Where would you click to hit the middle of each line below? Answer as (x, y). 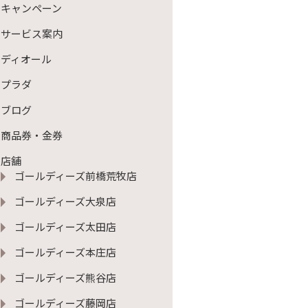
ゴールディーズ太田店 (65, 227)
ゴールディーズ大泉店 (65, 201)
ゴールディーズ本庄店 (65, 252)
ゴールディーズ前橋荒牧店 (76, 176)
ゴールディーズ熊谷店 (65, 277)
